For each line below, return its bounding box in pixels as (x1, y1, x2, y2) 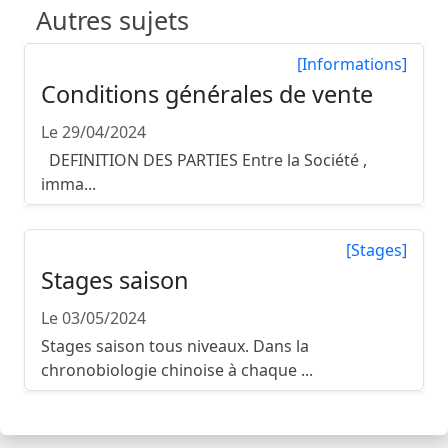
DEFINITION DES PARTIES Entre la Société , (41, 149, 367, 172)
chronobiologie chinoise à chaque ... (41, 359, 313, 382)
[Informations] (297, 53, 407, 76)
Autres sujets (36, 3, 189, 38)
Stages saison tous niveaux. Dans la (41, 335, 309, 358)
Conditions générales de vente (41, 78, 373, 111)
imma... (41, 173, 96, 196)
